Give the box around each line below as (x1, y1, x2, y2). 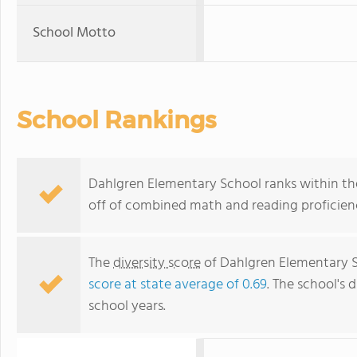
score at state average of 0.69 (88, 273, 267, 296)
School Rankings (17, 105, 216, 135)
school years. (88, 295, 166, 318)
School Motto (33, 22, 116, 45)
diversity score (113, 252, 201, 275)
